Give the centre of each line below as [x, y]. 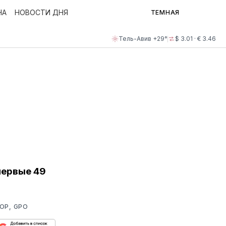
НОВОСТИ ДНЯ [41, 12]
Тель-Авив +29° [143, 39]
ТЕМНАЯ [165, 12]
